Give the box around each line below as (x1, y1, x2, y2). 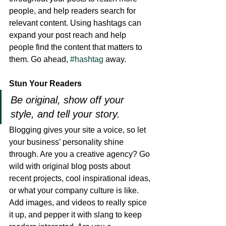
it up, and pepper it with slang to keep (9, 210, 144, 219)
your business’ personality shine (9, 138, 126, 146)
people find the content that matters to (9, 43, 144, 51)
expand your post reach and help (9, 31, 128, 39)
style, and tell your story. (11, 108, 120, 120)
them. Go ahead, (9, 55, 70, 64)
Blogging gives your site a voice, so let (9, 126, 148, 134)
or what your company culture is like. (9, 186, 141, 195)
